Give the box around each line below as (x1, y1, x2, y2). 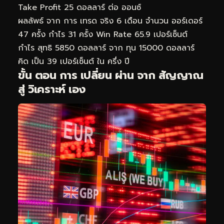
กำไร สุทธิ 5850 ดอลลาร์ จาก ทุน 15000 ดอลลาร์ (18, 41, 194, 54)
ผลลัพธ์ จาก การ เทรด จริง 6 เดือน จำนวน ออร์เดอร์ (18, 14, 202, 27)
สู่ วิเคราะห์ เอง (18, 80, 85, 97)
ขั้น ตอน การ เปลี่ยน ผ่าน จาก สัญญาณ (18, 66, 203, 83)
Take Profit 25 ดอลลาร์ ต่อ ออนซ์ (18, 1, 141, 13)
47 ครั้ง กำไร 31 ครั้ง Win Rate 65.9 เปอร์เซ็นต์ (18, 28, 187, 40)
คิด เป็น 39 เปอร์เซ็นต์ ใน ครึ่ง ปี (18, 55, 129, 67)
